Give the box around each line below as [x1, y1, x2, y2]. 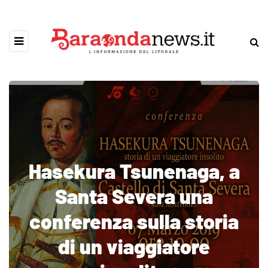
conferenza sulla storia [29, 209, 239, 233]
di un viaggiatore [58, 234, 210, 258]
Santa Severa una [55, 184, 213, 208]
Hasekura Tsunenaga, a [28, 159, 240, 183]
